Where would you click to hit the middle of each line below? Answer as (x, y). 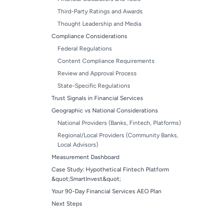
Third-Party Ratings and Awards (100, 11)
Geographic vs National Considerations (105, 111)
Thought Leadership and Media (99, 24)
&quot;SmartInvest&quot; (86, 179)
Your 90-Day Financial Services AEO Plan (107, 191)
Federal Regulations (85, 49)
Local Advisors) (78, 145)
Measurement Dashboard (85, 157)
